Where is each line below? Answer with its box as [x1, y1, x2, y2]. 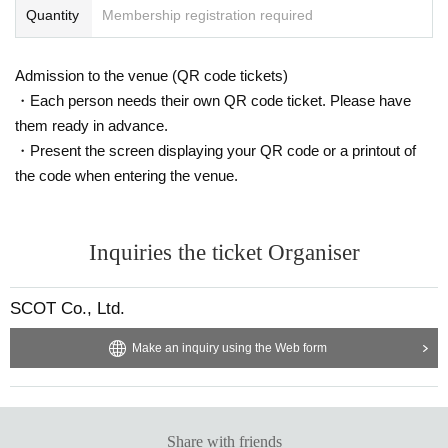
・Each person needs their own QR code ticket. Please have [15, 91, 411, 109]
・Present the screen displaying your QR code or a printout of [15, 141, 416, 159]
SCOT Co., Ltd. [10, 298, 125, 318]
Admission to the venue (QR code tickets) [15, 66, 288, 84]
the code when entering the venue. [15, 166, 238, 184]
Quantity [26, 6, 79, 23]
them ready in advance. [15, 116, 168, 134]
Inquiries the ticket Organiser [88, 239, 360, 265]
